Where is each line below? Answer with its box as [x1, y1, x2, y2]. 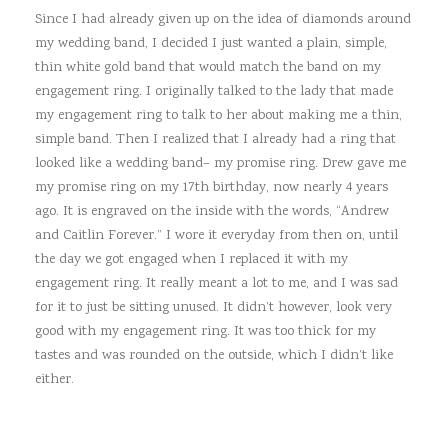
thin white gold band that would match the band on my [35, 57, 381, 78]
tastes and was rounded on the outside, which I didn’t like [35, 345, 393, 366]
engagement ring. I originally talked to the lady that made [35, 81, 393, 102]
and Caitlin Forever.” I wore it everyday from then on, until [35, 225, 398, 246]
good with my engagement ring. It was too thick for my [35, 321, 376, 342]
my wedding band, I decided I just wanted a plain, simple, [35, 33, 387, 54]
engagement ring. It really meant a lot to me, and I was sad [35, 273, 398, 294]
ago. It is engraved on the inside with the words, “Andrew [35, 201, 389, 222]
